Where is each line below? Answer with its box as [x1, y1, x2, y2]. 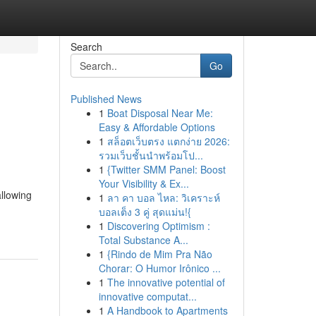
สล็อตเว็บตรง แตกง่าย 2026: [107, 134, 230, 148]
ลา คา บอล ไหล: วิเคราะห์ [107, 190, 220, 205]
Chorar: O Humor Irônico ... [98, 261, 221, 275]
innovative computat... [98, 289, 197, 303]
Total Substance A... [98, 233, 188, 247]
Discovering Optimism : [107, 219, 210, 233]
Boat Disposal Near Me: [107, 106, 213, 120]
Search [70, 39, 102, 54]
